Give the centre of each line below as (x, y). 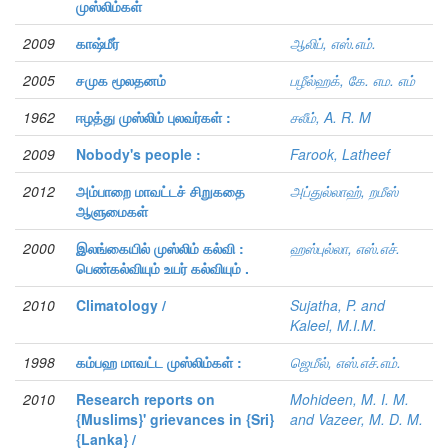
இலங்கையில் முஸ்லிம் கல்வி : (160, 248)
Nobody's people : (138, 154)
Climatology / (121, 305)
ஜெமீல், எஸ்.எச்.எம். (345, 362)
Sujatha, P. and (337, 305)
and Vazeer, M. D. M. (356, 419)
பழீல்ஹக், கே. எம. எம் (352, 80)
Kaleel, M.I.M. (333, 325)
